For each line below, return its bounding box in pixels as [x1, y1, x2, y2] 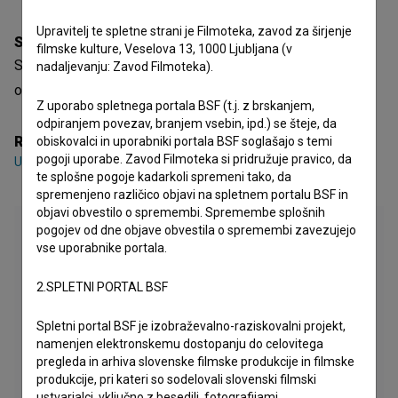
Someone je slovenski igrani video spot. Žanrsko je [14, 57, 330, 74]
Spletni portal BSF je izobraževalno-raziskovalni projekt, [36, 319, 346, 333]
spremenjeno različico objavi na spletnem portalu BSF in [36, 187, 348, 202]
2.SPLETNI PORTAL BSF [36, 280, 168, 294]
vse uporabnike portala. [36, 241, 167, 255]
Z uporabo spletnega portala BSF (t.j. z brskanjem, [36, 99, 314, 113]
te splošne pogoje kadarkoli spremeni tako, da [36, 170, 291, 184]
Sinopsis [14, 34, 74, 51]
